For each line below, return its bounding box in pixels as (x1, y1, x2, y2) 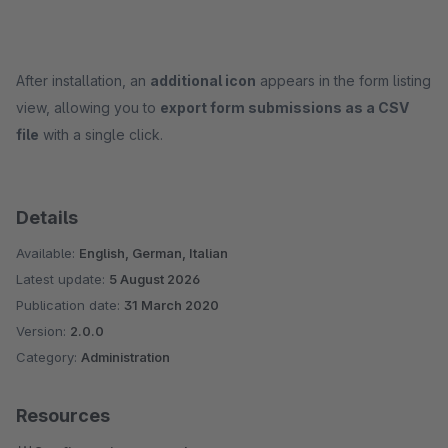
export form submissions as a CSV (160, 99, 409, 116)
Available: (16, 245, 79, 261)
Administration (81, 349, 170, 365)
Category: (16, 349, 81, 365)
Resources (16, 405, 110, 426)
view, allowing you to (16, 99, 160, 116)
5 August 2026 (109, 271, 200, 287)
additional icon (150, 72, 256, 89)
